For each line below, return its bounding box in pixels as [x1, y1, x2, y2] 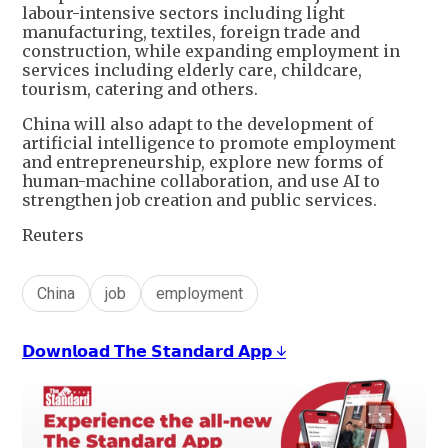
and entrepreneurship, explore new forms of [22, 152, 383, 173]
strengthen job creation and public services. [22, 190, 377, 211]
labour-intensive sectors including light [22, 3, 345, 24]
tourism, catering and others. [22, 79, 258, 100]
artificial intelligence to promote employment [22, 133, 396, 154]
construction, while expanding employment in [22, 41, 400, 62]
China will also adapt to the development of [22, 114, 373, 135]
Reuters [22, 225, 84, 246]
